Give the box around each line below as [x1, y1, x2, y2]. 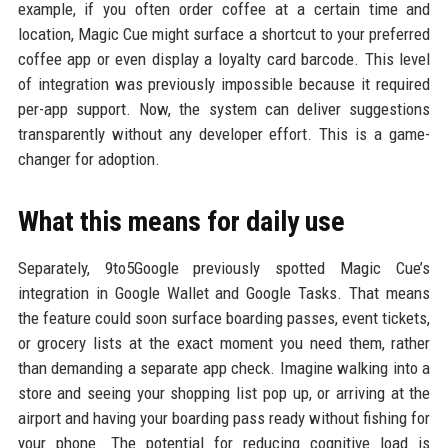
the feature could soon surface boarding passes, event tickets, [17, 307, 431, 328]
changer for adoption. [17, 148, 160, 169]
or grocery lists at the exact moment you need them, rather [17, 332, 431, 353]
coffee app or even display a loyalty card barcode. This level [17, 48, 431, 69]
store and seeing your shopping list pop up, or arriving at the [17, 382, 431, 403]
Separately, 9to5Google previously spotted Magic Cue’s [17, 257, 431, 278]
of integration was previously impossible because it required [17, 73, 431, 94]
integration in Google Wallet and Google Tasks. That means [17, 282, 431, 303]
